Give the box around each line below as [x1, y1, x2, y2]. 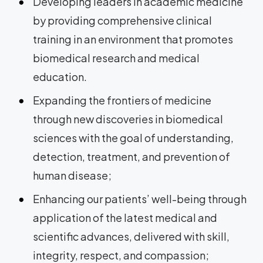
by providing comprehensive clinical [33, 14, 212, 27]
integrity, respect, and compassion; [33, 248, 209, 262]
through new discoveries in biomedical [33, 112, 223, 126]
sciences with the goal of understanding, [33, 131, 234, 144]
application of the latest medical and [33, 211, 217, 224]
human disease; [33, 168, 112, 182]
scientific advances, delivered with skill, [33, 230, 230, 243]
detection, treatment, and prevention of [33, 150, 230, 163]
